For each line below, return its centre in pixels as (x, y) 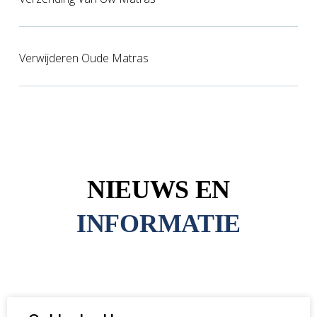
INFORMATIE (158, 224)
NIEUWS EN (158, 190)
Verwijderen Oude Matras (83, 58)
